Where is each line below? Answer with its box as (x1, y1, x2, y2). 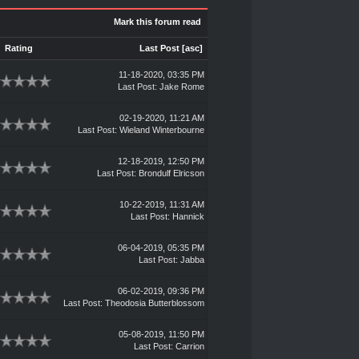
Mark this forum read (113, 17, 201, 26)
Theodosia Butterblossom (104, 298, 204, 308)
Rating (5, 43, 33, 53)
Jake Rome (159, 82, 204, 91)
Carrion (175, 341, 204, 351)
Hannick (171, 212, 204, 221)
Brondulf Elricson (138, 168, 204, 178)
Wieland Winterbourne (119, 125, 204, 135)
